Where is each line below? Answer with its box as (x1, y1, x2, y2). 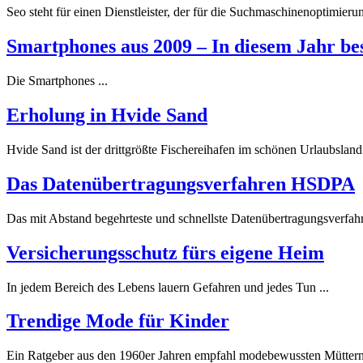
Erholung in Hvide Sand (6, 104, 207, 126)
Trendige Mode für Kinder (6, 310, 229, 332)
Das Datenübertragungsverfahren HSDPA (6, 173, 355, 194)
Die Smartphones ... (6, 74, 108, 88)
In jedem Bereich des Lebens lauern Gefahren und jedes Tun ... (6, 280, 329, 294)
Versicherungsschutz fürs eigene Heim (6, 241, 324, 263)
